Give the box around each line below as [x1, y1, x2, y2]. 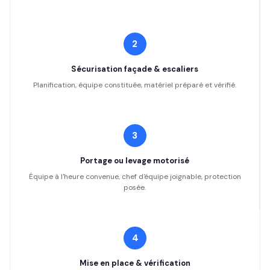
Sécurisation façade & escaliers [71, 64, 198, 74]
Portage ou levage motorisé [80, 155, 189, 166]
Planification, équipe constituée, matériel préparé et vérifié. [33, 80, 236, 90]
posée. [124, 183, 146, 192]
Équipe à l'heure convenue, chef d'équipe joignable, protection [28, 172, 241, 181]
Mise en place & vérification [80, 258, 190, 268]
